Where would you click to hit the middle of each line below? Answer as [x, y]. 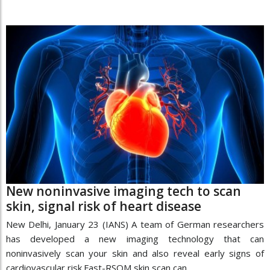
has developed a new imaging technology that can [135, 238]
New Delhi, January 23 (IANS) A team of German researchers [135, 224]
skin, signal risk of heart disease [104, 206]
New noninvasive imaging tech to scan [124, 191]
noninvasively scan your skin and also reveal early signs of [135, 253]
